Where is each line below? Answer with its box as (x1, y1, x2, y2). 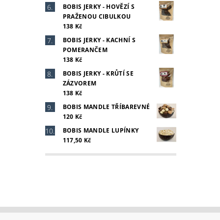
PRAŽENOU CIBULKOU (62, 12, 131, 21)
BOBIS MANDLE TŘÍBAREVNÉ (62, 102, 150, 111)
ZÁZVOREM (62, 79, 97, 87)
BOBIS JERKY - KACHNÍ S (62, 35, 136, 44)
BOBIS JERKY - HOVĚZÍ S (62, 2, 135, 11)
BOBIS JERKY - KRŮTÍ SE (62, 69, 134, 78)
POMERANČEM (62, 45, 108, 54)
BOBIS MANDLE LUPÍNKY (62, 126, 139, 135)
